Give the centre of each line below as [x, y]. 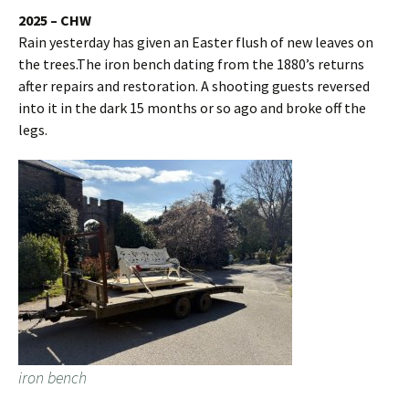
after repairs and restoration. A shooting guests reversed [194, 86]
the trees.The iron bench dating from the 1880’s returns [191, 64]
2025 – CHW [55, 21]
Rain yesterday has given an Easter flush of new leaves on [196, 42]
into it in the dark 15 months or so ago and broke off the [192, 108]
